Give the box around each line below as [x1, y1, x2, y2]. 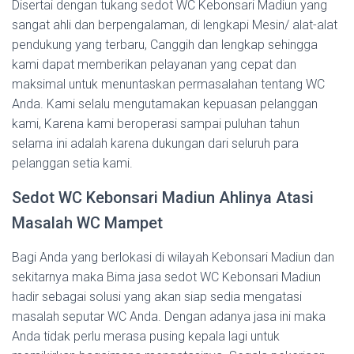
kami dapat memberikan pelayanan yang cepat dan [12, 57, 296, 72]
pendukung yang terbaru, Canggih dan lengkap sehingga [12, 37, 318, 52]
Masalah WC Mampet [12, 213, 163, 232]
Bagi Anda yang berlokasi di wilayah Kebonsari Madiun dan [12, 250, 334, 265]
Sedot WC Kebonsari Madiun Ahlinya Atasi [12, 188, 314, 207]
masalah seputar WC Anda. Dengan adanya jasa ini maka [12, 309, 326, 324]
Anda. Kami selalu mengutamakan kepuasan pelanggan [12, 96, 318, 111]
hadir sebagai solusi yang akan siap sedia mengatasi [12, 289, 302, 304]
